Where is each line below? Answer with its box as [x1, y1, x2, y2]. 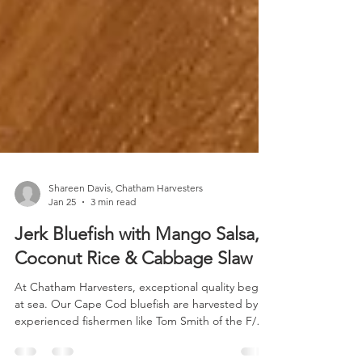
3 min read [90, 254, 136, 267]
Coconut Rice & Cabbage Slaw [15, 305, 252, 328]
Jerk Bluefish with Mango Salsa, [15, 281, 259, 304]
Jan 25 [48, 254, 76, 267]
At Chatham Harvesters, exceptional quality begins [15, 338, 272, 353]
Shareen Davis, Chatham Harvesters [48, 240, 203, 253]
